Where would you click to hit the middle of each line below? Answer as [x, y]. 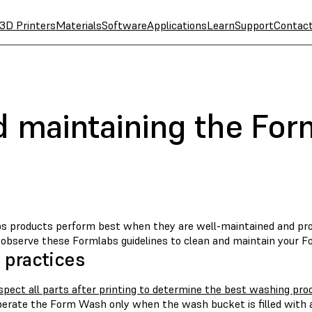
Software [124, 25]
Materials [78, 25]
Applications [177, 25]
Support [254, 25]
